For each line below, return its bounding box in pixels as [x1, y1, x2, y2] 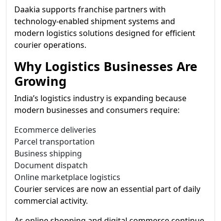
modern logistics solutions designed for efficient [14, 28, 195, 38]
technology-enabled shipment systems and [14, 16, 175, 27]
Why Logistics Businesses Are [14, 58, 197, 74]
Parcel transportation [14, 136, 95, 147]
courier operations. [14, 39, 86, 50]
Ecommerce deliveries [14, 124, 96, 135]
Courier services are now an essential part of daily [14, 184, 200, 194]
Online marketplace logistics [14, 172, 120, 183]
